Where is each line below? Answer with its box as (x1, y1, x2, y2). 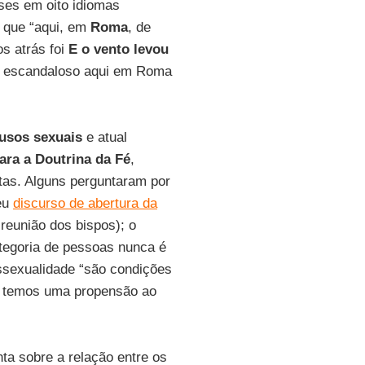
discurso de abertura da (12, 196, 157, 211)
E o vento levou (68, 42, 169, 57)
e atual (81, 130, 127, 145)
